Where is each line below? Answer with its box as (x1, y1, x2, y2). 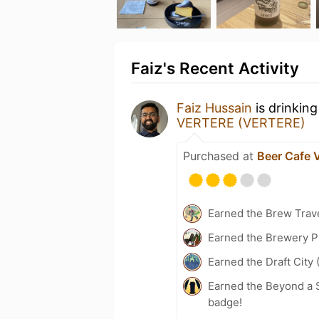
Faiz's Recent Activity (131, 58, 299, 78)
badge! (208, 296, 242, 309)
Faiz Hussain (177, 100, 252, 115)
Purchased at (183, 149, 257, 163)
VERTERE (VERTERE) (177, 115, 305, 130)
